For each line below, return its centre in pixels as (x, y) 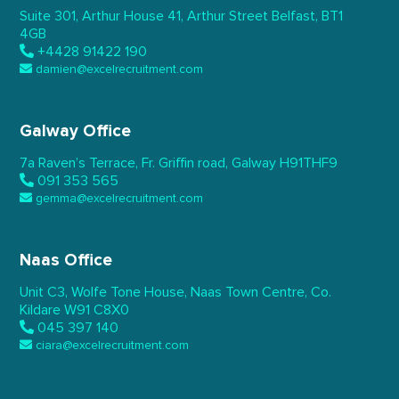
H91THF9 (307, 163)
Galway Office (76, 132)
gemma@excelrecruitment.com (120, 199)
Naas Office (66, 261)
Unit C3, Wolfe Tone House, (104, 293)
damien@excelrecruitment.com (120, 70)
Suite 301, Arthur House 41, (102, 16)
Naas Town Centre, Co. (260, 293)
